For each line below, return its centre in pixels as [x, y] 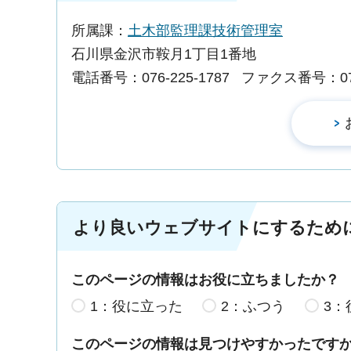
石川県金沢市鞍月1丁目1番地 [164, 54]
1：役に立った [136, 306]
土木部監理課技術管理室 [205, 31]
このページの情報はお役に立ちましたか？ [205, 280]
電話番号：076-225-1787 [150, 78]
